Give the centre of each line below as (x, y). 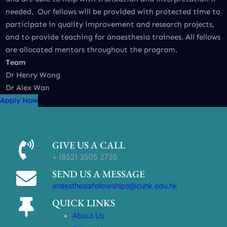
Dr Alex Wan (27, 88)
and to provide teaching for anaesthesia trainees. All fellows (113, 37)
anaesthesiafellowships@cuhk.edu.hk (115, 186)
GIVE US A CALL (89, 145)
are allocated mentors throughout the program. (91, 50)
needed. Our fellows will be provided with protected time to (113, 12)
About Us (89, 216)
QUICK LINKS (84, 203)
